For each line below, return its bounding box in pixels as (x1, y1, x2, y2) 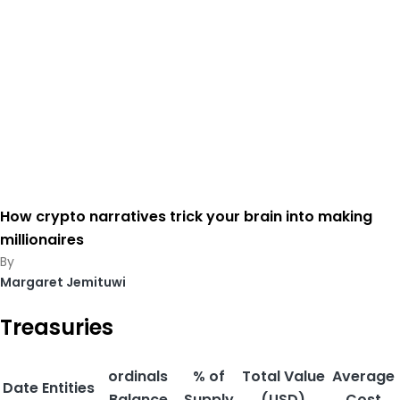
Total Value (241, 366, 325, 387)
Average (332, 366, 395, 387)
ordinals (108, 366, 168, 387)
